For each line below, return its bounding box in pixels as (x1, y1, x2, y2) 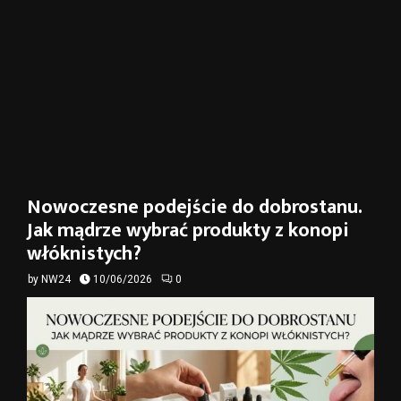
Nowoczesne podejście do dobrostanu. (27, 191, 362, 224)
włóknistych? (27, 237, 141, 270)
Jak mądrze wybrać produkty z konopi (27, 214, 349, 247)
